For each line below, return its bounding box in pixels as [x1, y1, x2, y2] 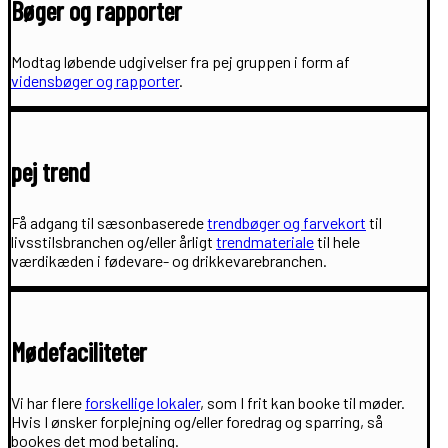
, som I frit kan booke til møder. [200, 392, 405, 412]
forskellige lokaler [85, 392, 200, 412]
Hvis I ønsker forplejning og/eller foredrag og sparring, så [11, 411, 383, 431]
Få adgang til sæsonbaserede [11, 212, 207, 232]
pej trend [11, 155, 90, 187]
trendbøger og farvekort [207, 212, 366, 232]
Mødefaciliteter [11, 335, 147, 367]
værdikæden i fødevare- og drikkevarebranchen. [11, 250, 327, 270]
